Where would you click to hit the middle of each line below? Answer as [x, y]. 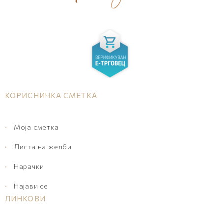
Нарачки [29, 166]
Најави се [31, 186]
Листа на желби [42, 146]
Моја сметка [36, 127]
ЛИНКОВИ [25, 198]
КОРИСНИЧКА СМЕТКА [51, 95]
